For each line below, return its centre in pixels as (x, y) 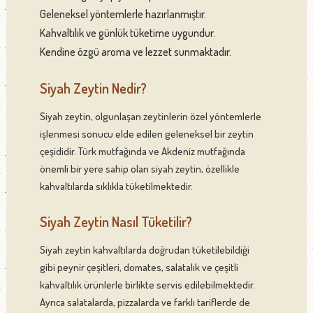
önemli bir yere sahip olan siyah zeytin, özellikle (139, 168)
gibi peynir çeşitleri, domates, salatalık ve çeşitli (139, 267)
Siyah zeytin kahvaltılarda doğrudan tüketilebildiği (144, 249)
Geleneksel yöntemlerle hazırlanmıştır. (123, 14)
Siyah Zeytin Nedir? (93, 88)
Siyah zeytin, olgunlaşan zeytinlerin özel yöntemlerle (150, 116)
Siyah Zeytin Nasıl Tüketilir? (116, 221)
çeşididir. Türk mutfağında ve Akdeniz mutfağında (142, 151)
